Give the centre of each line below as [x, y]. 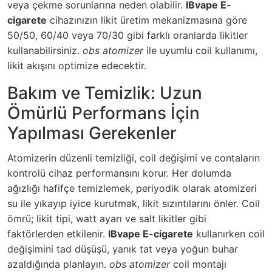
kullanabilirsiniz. [45, 50]
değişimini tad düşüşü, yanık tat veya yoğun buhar [123, 249]
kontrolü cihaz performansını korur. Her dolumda [119, 173]
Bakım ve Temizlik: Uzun [105, 93]
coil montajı [198, 264]
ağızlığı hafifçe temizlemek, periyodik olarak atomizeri [132, 188]
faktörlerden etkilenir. [58, 233]
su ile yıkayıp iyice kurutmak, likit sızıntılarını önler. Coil [134, 203]
